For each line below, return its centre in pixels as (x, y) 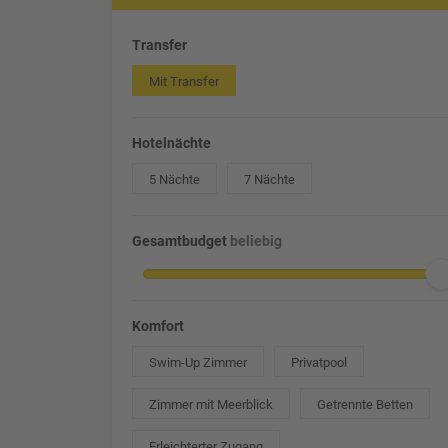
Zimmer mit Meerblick (211, 404)
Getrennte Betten (365, 404)
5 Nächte (175, 179)
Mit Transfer (184, 81)
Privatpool (319, 362)
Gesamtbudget (181, 240)
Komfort (158, 325)
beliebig (256, 240)
